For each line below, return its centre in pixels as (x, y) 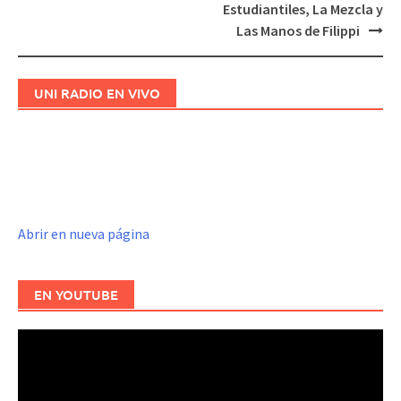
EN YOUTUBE (76, 294)
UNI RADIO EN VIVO (97, 93)
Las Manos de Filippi (298, 30)
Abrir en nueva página (84, 233)
